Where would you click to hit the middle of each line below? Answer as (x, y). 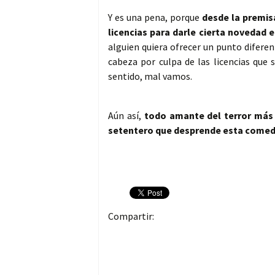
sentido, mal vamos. (150, 76)
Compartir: (131, 216)
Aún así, (126, 116)
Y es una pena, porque (155, 17)
